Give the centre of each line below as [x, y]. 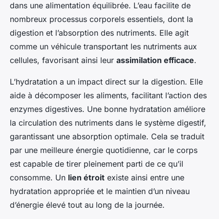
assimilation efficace [155, 60]
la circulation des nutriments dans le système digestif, [108, 123]
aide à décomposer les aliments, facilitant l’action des [108, 96]
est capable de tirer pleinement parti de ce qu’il [97, 164]
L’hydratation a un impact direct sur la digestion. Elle [106, 82]
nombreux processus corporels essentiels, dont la [101, 19]
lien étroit [86, 178]
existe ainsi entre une [144, 178]
